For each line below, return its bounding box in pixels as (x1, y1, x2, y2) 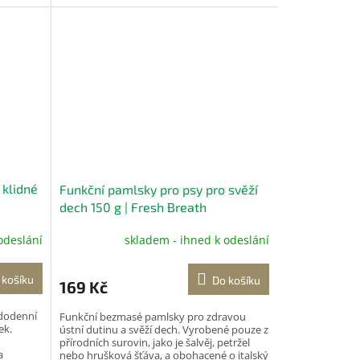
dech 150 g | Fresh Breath (59, 198, 207, 215)
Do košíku (211, 272, 260, 287)
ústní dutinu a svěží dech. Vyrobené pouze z (59, 321, 268, 337)
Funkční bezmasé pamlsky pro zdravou (59, 309, 246, 324)
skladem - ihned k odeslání (124, 232, 269, 248)
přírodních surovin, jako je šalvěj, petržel (59, 334, 250, 350)
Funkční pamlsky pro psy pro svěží (59, 181, 258, 197)
